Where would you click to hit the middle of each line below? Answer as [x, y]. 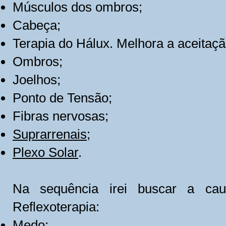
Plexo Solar [45, 152]
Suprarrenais [50, 134]
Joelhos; [37, 80]
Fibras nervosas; [61, 116]
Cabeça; [37, 25]
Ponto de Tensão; [62, 98]
